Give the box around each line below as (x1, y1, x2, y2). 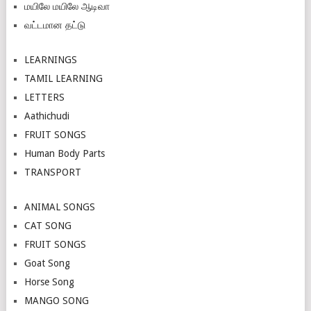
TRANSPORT (24, 167, 81, 178)
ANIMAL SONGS (24, 201, 95, 213)
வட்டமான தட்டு (24, 19, 85, 31)
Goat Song (24, 258, 70, 269)
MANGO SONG (24, 295, 89, 307)
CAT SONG (24, 220, 72, 232)
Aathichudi (24, 110, 69, 122)
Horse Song (24, 276, 74, 288)
